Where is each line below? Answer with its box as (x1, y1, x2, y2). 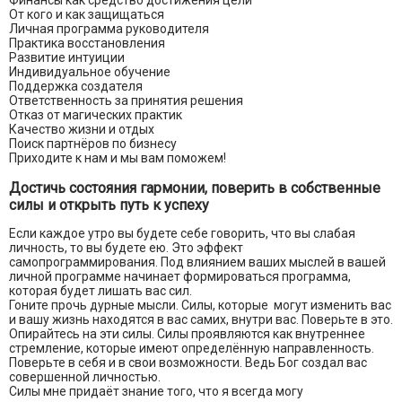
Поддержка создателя (9, 79, 143, 94)
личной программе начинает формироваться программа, (9, 269, 351, 284)
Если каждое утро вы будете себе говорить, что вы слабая (9, 226, 355, 241)
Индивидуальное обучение (9, 65, 170, 80)
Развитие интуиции (9, 50, 125, 66)
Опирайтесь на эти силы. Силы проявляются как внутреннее (9, 327, 365, 342)
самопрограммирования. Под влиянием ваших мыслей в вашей (9, 255, 386, 270)
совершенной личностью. (9, 370, 161, 385)
